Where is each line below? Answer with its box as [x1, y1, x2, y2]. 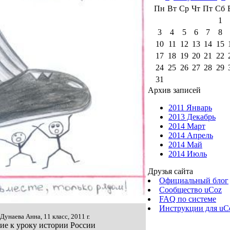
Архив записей [148, 85, 201, 94]
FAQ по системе [159, 194, 216, 203]
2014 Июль [168, 149, 207, 158]
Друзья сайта [148, 166, 193, 176]
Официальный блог [159, 176, 228, 185]
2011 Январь [168, 103, 212, 112]
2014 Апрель [168, 130, 213, 140]
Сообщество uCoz [159, 185, 222, 194]
